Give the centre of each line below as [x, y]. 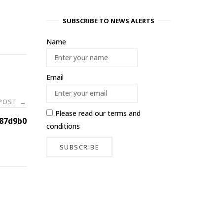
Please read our [81, 113]
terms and [124, 113]
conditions [63, 126]
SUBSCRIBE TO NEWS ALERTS [109, 21]
